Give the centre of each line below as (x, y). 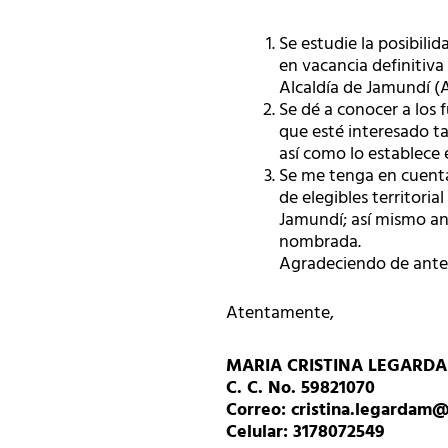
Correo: (258, 409)
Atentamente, (280, 312)
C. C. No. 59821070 (300, 387)
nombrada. (319, 242)
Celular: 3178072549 (305, 431)
